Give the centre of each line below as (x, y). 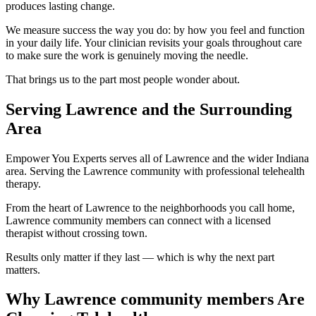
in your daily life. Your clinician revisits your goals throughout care (154, 42)
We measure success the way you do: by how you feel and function (155, 30)
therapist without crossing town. (77, 233)
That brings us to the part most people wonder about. (123, 79)
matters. (23, 269)
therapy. (23, 183)
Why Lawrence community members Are (155, 299)
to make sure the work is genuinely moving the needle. (127, 55)
